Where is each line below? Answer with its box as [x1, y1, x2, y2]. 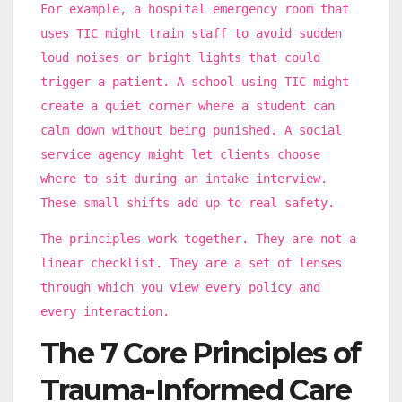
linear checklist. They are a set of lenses [40, 255, 342, 270]
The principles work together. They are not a [40, 231, 356, 246]
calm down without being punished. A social [40, 122, 342, 137]
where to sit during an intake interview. [40, 170, 328, 186]
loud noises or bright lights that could [40, 49, 320, 65]
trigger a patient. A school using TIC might [40, 74, 349, 89]
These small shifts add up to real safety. [40, 195, 335, 210]
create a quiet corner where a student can [40, 98, 335, 113]
